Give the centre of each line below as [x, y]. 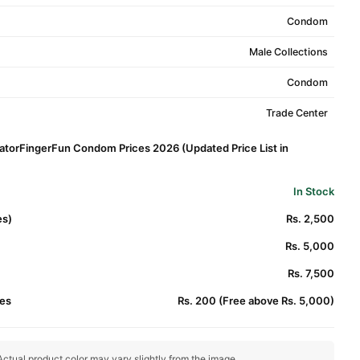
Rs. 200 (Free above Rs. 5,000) [256, 301]
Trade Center [297, 113]
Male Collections [288, 52]
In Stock [314, 191]
